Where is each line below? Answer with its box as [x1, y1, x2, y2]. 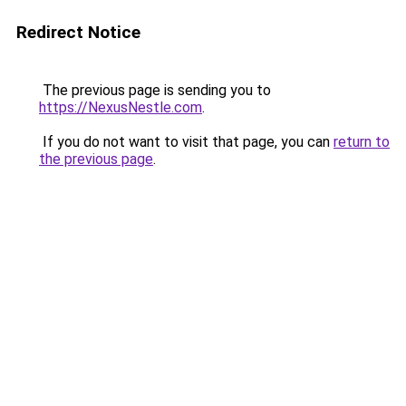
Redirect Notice [16, 22, 140, 43]
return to [333, 133, 390, 150]
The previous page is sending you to [39, 82, 271, 99]
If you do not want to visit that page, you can [39, 133, 333, 150]
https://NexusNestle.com [39, 99, 202, 116]
